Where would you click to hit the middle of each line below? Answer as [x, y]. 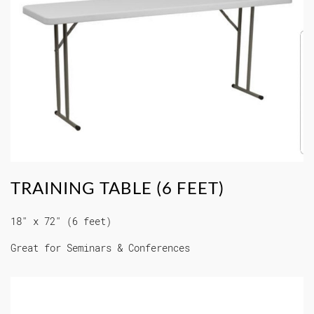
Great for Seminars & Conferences [100, 248]
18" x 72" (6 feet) [61, 221]
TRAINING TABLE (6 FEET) [117, 188]
